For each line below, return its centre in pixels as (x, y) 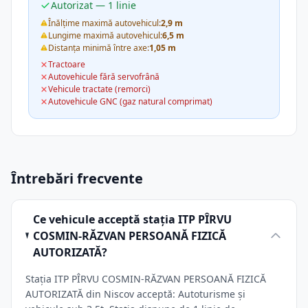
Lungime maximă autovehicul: (105, 35)
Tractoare (67, 64)
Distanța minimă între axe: (99, 48)
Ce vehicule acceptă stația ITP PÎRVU (133, 219)
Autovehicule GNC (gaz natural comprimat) (130, 101)
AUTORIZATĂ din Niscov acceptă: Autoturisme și (135, 294)
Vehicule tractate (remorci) (99, 89)
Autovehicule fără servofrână (104, 77)
